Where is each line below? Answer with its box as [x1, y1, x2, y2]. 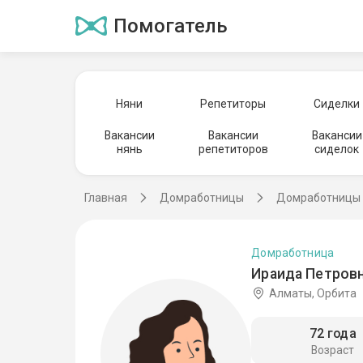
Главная [84, 191, 127, 204]
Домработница [251, 246, 335, 259]
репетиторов [198, 143, 268, 156]
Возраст [311, 344, 355, 357]
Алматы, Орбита [268, 286, 357, 300]
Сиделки [314, 96, 361, 110]
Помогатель [113, 15, 228, 37]
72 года [309, 326, 357, 342]
